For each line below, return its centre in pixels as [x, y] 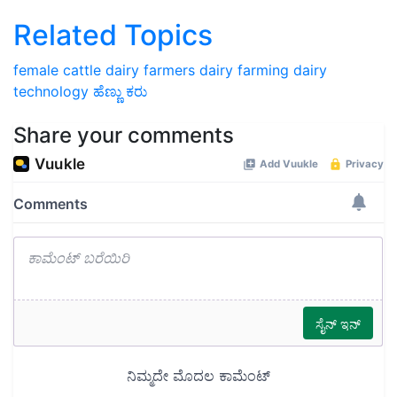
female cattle [57, 70]
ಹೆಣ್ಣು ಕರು [120, 91]
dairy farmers [150, 70]
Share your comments [124, 135]
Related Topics [113, 35]
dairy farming [244, 70]
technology [51, 91]
